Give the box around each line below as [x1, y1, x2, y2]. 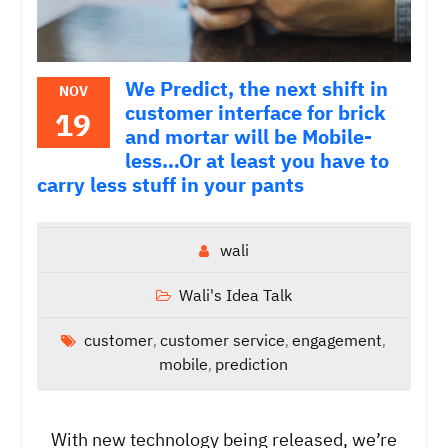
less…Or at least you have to [124, 146, 389, 174]
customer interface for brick [124, 98, 386, 126]
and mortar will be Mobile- [124, 122, 372, 150]
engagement [292, 329, 383, 350]
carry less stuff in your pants [36, 170, 304, 198]
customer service [160, 329, 286, 350]
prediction [215, 353, 289, 374]
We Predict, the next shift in [124, 74, 388, 102]
